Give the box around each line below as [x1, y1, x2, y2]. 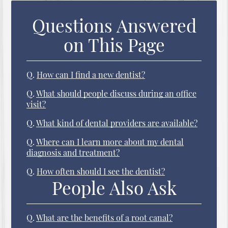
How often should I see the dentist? [37, 165, 165, 177]
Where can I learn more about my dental [36, 136, 184, 147]
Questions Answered [32, 13, 196, 37]
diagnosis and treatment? [26, 147, 120, 158]
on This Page [63, 32, 165, 56]
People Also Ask [51, 176, 177, 200]
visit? [26, 98, 46, 109]
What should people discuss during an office [36, 88, 197, 99]
